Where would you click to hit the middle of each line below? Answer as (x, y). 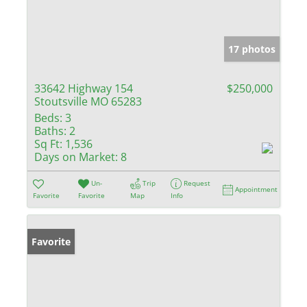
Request (197, 183)
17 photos (252, 49)
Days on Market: (76, 157)
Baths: (50, 131)
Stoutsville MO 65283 (88, 101)
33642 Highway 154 (84, 88)
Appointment (257, 189)
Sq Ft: (48, 144)
